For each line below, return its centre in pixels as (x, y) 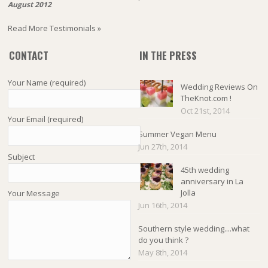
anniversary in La (212, 182)
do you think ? (163, 240)
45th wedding (205, 170)
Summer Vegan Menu (177, 134)
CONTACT (29, 56)
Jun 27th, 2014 (162, 147)
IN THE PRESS (168, 56)
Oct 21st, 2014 (205, 111)
